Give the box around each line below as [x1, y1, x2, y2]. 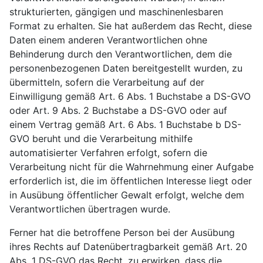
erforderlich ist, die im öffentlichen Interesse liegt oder [9, 175, 252, 187]
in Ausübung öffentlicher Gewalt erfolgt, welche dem [9, 189, 244, 201]
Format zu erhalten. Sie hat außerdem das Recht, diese [9, 20, 252, 32]
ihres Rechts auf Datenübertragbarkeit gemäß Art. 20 [9, 241, 247, 252]
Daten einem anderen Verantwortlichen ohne [9, 34, 207, 46]
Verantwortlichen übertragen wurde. [9, 203, 170, 215]
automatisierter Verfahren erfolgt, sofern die [9, 147, 207, 159]
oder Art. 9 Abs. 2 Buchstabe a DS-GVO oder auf [9, 104, 227, 116]
